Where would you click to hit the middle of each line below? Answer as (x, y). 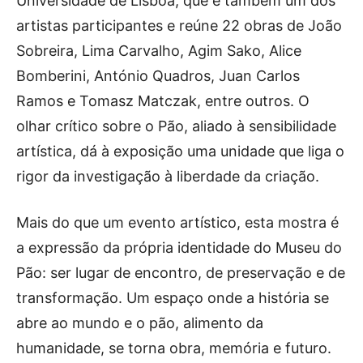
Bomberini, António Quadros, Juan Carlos (158, 76)
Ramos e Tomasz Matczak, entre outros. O (163, 101)
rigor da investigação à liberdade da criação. (168, 176)
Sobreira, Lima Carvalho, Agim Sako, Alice (159, 51)
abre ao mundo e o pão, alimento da (140, 323)
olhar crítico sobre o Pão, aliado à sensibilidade (176, 126)
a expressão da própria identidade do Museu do (179, 248)
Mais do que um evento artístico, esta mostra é (177, 222)
